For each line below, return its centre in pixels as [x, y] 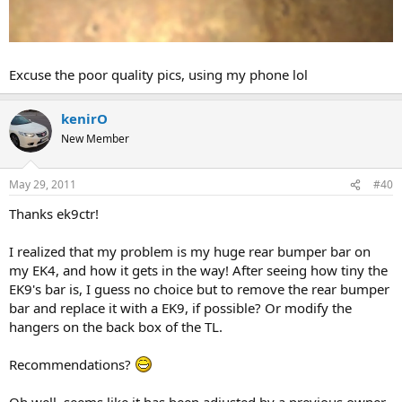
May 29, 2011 [43, 185]
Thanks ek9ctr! [54, 214]
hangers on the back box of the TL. [116, 327]
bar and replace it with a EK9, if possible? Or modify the [180, 308]
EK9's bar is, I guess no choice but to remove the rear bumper [199, 289]
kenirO [84, 118]
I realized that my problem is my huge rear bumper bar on [190, 252]
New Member [95, 138]
